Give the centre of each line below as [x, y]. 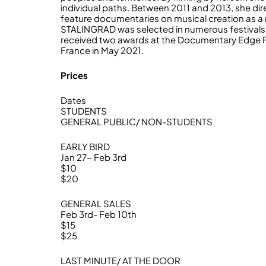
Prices [74, 75]
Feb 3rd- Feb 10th [99, 214]
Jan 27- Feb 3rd [94, 157]
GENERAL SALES [96, 203]
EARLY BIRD [85, 146]
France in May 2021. [102, 50]
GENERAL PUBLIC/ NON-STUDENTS [137, 121]
